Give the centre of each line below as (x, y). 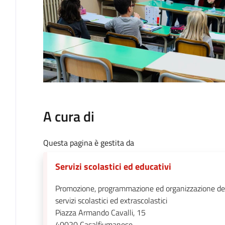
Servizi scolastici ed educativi (113, 167)
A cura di (69, 117)
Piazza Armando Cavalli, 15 (100, 213)
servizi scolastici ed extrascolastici (111, 201)
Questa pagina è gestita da (88, 143)
